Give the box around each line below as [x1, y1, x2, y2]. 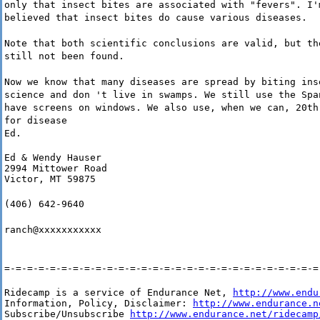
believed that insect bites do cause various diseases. [4, 12, 307, 24]
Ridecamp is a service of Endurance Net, [4, 287, 233, 299]
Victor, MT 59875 [4, 174, 96, 185]
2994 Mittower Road [4, 163, 107, 174]
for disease [4, 115, 67, 126]
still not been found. [4, 51, 124, 62]
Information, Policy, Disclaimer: [4, 298, 193, 309]
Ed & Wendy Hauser [4, 152, 101, 164]
